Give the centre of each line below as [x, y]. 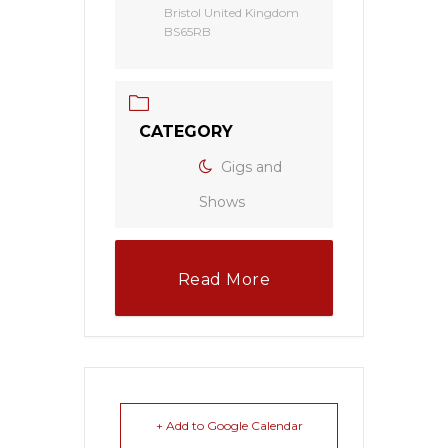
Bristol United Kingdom [231, 12]
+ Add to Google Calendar [229, 425]
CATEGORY [186, 131]
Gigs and [251, 167]
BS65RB [187, 31]
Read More [224, 279]
